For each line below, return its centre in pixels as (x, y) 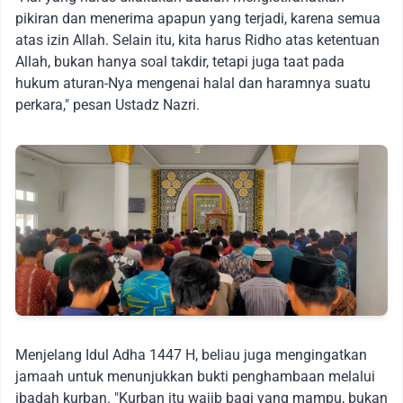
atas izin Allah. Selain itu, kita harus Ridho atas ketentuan (197, 40)
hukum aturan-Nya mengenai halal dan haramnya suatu (193, 83)
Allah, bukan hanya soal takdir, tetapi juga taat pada (180, 61)
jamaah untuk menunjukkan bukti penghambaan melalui (195, 377)
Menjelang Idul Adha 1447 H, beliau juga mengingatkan (191, 355)
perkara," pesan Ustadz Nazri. (107, 104)
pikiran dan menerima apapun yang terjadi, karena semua (198, 18)
